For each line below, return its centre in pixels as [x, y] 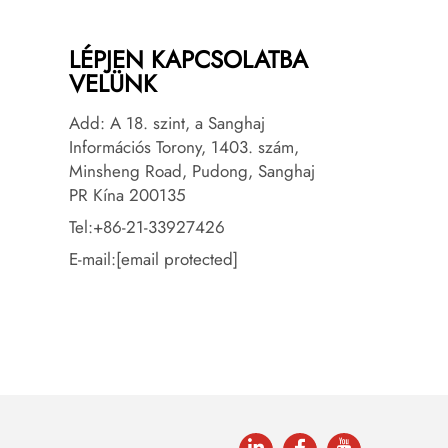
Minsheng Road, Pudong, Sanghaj [191, 171]
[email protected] [176, 259]
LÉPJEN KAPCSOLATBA [188, 60]
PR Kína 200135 [127, 195]
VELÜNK [112, 84]
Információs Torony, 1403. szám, [183, 147]
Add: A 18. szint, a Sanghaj [166, 123]
